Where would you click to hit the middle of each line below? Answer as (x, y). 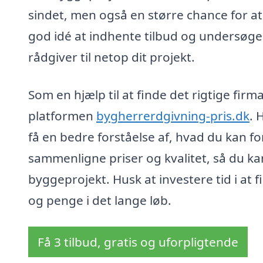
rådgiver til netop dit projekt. (112, 57)
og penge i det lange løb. (100, 200)
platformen (62, 115)
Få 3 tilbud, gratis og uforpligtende (138, 242)
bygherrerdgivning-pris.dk (173, 115)
